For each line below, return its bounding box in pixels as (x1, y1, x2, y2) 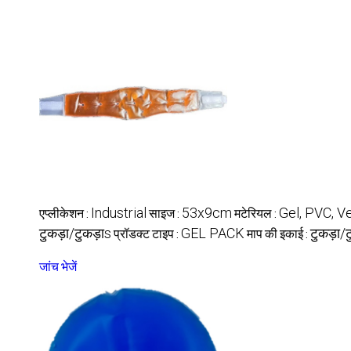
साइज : (149, 203, 182, 223)
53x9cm (182, 204, 232, 221)
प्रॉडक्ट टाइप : (114, 223, 181, 244)
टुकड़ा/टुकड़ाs (39, 224, 111, 241)
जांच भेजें (39, 256, 77, 277)
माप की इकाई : (247, 223, 310, 244)
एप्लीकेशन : (39, 203, 91, 223)
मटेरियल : (234, 203, 279, 223)
